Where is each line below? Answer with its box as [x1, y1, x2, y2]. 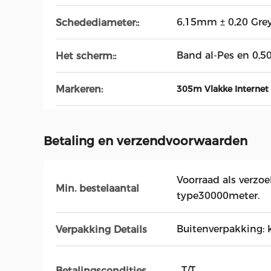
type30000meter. [177, 190, 260, 201]
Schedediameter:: [56, 16, 139, 28]
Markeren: [56, 83, 103, 95]
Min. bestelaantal [56, 182, 139, 194]
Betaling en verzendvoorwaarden [44, 134, 247, 148]
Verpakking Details [56, 223, 147, 235]
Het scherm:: [56, 50, 116, 62]
